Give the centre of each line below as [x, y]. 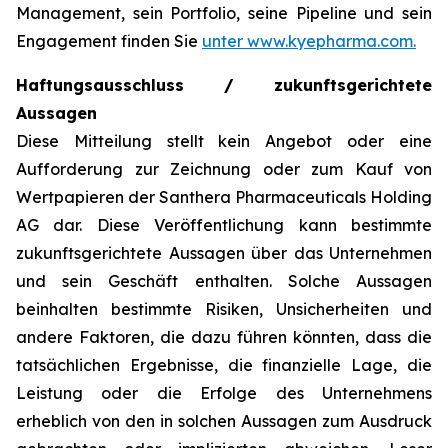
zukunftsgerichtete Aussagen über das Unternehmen [224, 253]
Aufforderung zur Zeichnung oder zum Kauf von [224, 169]
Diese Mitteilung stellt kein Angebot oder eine [224, 141]
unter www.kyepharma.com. [309, 41]
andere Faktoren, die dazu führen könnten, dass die [224, 337]
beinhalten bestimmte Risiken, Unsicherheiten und [224, 309]
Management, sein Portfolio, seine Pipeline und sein [224, 13]
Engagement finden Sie [109, 41]
